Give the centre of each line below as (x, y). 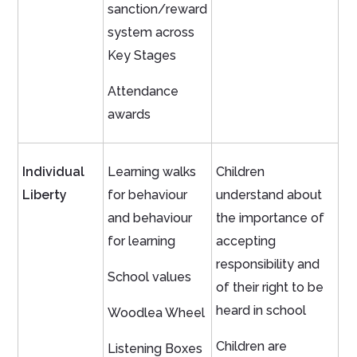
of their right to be (270, 288)
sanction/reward (158, 10)
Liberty (45, 195)
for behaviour (148, 195)
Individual (54, 172)
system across (151, 33)
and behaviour (150, 218)
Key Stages (142, 56)
